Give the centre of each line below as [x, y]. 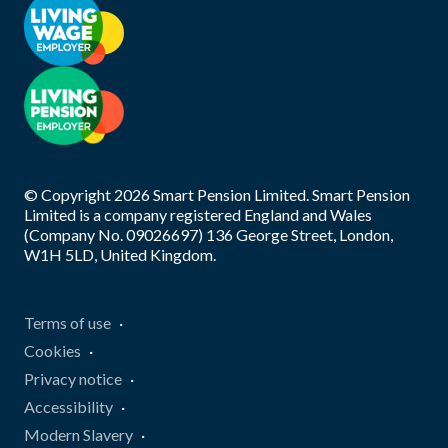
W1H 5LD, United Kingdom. [120, 254]
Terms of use [67, 322]
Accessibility [68, 406]
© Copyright [69, 194]
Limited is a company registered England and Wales [198, 214]
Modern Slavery [78, 434]
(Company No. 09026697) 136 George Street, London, [208, 234]
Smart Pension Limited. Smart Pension [280, 194]
